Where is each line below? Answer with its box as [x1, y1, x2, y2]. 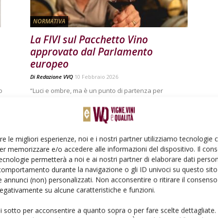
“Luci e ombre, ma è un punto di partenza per [30, 86, 163, 95]
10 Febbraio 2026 [74, 73, 118, 80]
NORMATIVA [33, 17, 65, 25]
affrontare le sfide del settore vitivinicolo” [30, 96, 152, 105]
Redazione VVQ [36, 73, 73, 80]
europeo [30, 57, 69, 71]
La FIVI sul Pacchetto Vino [30, 33, 148, 46]
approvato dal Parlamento [30, 45, 153, 58]
